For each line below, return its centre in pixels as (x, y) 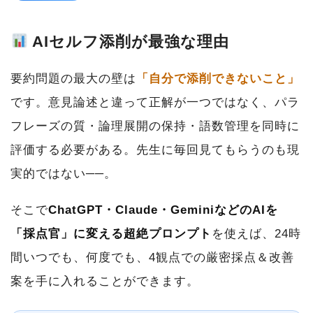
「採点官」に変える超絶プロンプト (111, 234)
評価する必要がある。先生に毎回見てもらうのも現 (155, 150)
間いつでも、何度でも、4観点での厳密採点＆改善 (152, 257)
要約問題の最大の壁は (73, 79)
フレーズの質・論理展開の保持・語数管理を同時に (155, 126)
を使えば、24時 (256, 234)
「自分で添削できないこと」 (218, 79)
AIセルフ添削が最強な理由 (129, 42)
